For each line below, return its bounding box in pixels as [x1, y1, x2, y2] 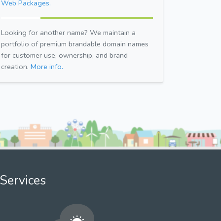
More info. [31, 61, 63, 72]
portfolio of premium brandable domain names [1, 38, 148, 49]
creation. [1, 61, 31, 72]
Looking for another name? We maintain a [1, 27, 136, 37]
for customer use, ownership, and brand [1, 50, 128, 60]
